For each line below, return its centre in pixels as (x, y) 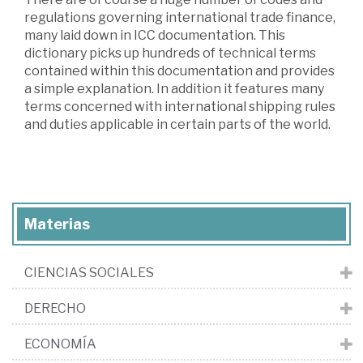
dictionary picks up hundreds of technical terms (170, 53)
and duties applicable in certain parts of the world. (177, 124)
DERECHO (55, 308)
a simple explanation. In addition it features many (174, 89)
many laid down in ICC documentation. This (155, 35)
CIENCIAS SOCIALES (89, 273)
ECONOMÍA (60, 344)
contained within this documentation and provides (179, 71)
